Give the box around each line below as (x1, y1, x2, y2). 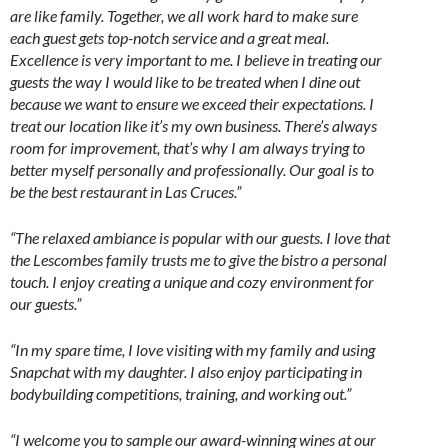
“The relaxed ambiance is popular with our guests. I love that (10, 228, 390, 248)
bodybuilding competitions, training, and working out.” (10, 384, 351, 404)
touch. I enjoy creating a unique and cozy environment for (10, 272, 374, 292)
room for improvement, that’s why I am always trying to (10, 138, 365, 158)
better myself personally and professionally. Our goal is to (10, 160, 374, 180)
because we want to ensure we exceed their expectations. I (10, 94, 374, 114)
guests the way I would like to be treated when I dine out (10, 72, 360, 92)
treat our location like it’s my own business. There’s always (10, 116, 377, 136)
